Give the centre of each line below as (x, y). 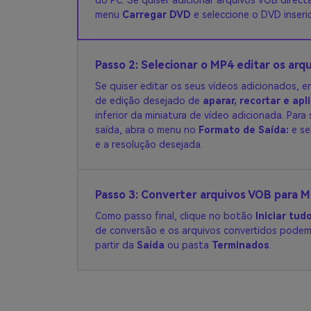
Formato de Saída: (244, 130)
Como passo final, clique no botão (175, 216)
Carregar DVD (157, 15)
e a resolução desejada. (149, 144)
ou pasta (190, 245)
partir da (116, 245)
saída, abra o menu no (147, 130)
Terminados (241, 245)
